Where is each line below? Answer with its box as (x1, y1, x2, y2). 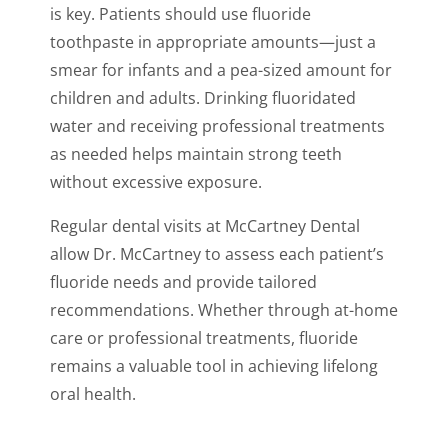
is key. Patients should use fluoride (50, 3, 311, 26)
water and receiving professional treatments (50, 115, 385, 138)
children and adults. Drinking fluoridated (50, 87, 356, 110)
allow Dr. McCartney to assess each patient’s (50, 243, 384, 266)
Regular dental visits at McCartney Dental (50, 215, 360, 238)
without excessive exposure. (50, 171, 262, 194)
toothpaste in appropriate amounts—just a (50, 31, 376, 54)
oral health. (50, 383, 136, 406)
